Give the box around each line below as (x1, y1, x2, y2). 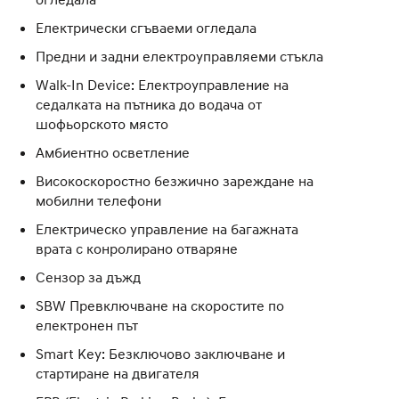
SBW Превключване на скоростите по (36, 296, 284, 314)
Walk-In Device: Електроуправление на (36, 75, 289, 94)
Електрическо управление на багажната (36, 219, 298, 238)
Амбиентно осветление (36, 142, 190, 161)
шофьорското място (36, 114, 168, 133)
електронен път (36, 315, 138, 334)
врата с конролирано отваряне (36, 239, 238, 257)
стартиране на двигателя (36, 363, 199, 382)
